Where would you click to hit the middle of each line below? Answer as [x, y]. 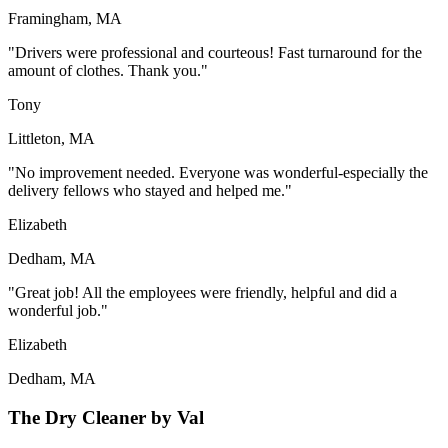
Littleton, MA [51, 139]
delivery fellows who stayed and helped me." [150, 191]
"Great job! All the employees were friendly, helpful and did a [202, 293]
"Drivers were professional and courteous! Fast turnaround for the [215, 53]
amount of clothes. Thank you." [108, 71]
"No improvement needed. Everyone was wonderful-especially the [218, 173]
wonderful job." [58, 311]
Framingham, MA [65, 19]
